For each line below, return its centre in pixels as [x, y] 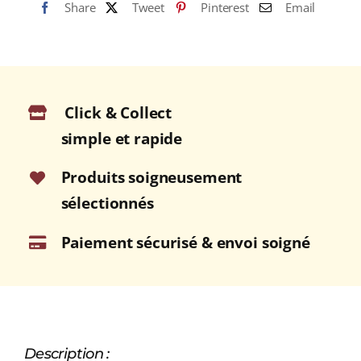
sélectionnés [107, 203]
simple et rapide [122, 138]
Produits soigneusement [151, 178]
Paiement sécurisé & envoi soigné [185, 242]
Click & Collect [118, 112]
